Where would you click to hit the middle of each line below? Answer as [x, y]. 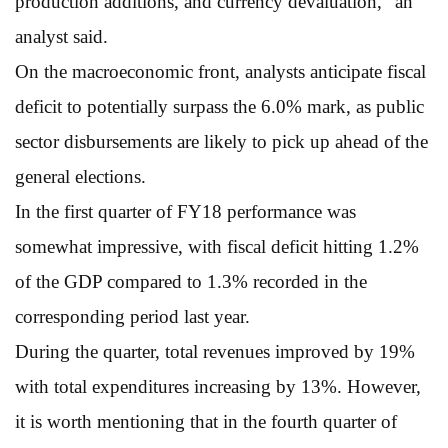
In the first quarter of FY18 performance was [185, 211]
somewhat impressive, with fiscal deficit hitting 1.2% [217, 246]
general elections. [80, 176]
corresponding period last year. [132, 316]
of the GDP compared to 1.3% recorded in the [191, 281]
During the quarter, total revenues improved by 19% [215, 351]
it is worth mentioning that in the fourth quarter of [206, 421]
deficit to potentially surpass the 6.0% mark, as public [219, 106]
